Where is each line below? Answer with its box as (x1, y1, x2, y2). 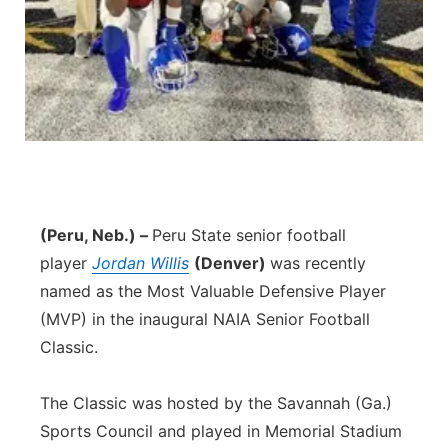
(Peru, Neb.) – (40, 225, 152, 245)
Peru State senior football (152, 225, 346, 245)
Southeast (64, 228, 140, 247)
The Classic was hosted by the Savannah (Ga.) (40, 393, 392, 413)
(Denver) (194, 253, 270, 273)
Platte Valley (64, 72, 157, 91)
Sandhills (64, 176, 132, 195)
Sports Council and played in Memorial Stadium (40, 421, 402, 441)
